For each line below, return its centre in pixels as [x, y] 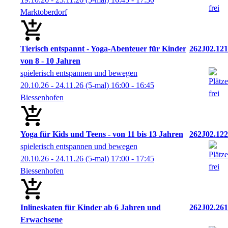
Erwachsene [41, 220]
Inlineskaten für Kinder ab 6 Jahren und [91, 207]
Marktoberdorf [44, 12]
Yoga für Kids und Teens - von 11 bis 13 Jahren [102, 134]
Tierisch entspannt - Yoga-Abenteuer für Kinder [103, 49]
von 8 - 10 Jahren [50, 61]
